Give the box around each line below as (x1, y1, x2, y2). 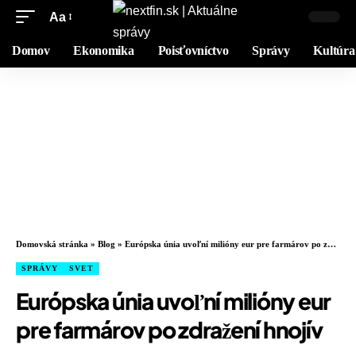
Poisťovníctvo (157, 44, 229, 57)
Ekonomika (73, 44, 134, 57)
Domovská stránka (16, 238, 88, 249)
